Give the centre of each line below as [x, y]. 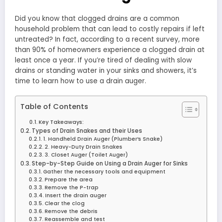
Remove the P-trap [72, 188]
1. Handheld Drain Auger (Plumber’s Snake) [103, 139]
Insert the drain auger [76, 196]
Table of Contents [54, 107]
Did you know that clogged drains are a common [97, 19]
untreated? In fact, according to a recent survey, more [107, 40]
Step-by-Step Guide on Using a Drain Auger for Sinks [110, 164]
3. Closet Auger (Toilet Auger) [86, 155]
